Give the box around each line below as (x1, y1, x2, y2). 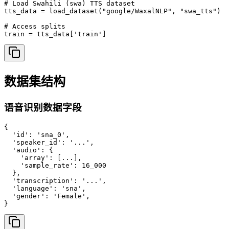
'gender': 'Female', (4, 192, 90, 200)
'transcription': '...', (4, 176, 106, 185)
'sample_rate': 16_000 (4, 161, 106, 169)
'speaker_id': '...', (4, 138, 94, 146)
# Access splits (4, 22, 65, 31)
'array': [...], (4, 153, 82, 162)
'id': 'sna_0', (4, 130, 70, 139)
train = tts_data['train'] (4, 30, 106, 38)
